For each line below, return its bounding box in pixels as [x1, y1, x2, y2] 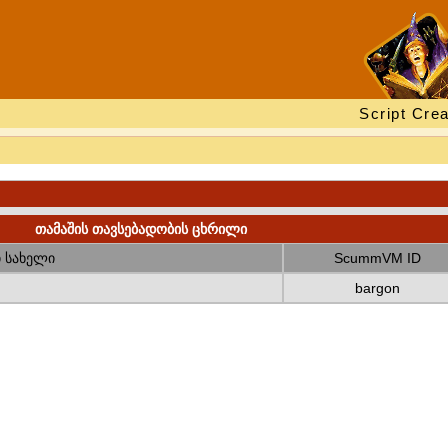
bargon [354, 280, 400, 296]
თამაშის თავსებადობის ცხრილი [34, 221, 247, 237]
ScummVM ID [333, 250, 421, 266]
